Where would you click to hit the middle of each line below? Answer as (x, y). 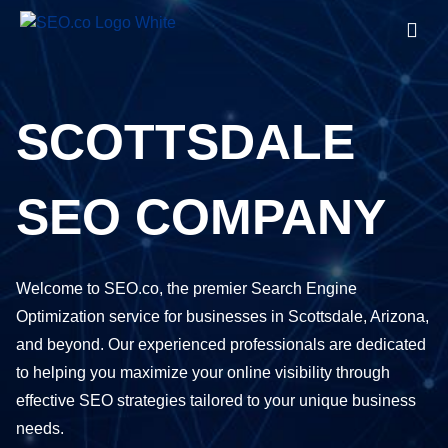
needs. (40, 428)
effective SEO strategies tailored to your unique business (216, 400)
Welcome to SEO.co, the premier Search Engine (186, 288)
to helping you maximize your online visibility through (203, 372)
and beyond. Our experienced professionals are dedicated (221, 344)
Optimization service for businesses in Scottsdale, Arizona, (222, 316)
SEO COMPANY (201, 217)
